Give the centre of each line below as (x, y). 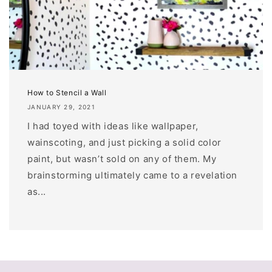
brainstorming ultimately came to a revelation (133, 175)
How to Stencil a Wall (67, 92)
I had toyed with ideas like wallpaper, (113, 126)
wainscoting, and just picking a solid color (124, 142)
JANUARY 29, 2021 (61, 107)
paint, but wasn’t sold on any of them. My (122, 158)
